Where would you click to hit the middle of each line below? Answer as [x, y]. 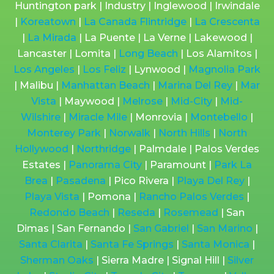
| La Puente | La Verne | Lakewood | [164, 38]
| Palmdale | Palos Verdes [195, 149]
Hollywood [42, 149]
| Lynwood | [157, 70]
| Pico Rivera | [141, 181]
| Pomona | [109, 197]
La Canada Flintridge [135, 22]
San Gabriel [161, 229]
